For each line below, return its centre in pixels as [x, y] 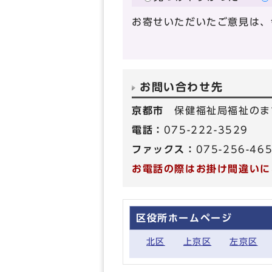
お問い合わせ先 [182, 87]
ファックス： [164, 150]
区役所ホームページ [184, 218]
